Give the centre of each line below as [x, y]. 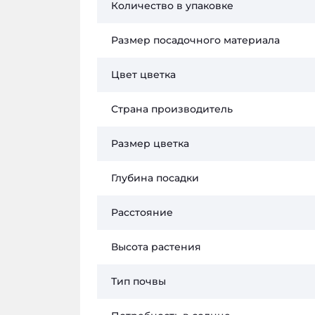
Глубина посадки [155, 178]
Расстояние [142, 213]
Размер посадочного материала [195, 40]
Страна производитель [172, 109]
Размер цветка [150, 144]
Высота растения [156, 247]
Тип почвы [139, 282]
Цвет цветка [143, 75]
